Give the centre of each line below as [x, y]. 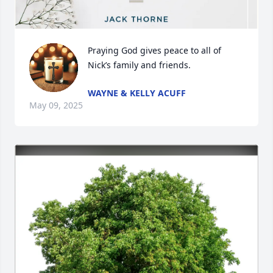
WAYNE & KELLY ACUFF [137, 93]
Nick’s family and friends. [139, 65]
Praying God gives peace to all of [154, 50]
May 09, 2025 [56, 105]
